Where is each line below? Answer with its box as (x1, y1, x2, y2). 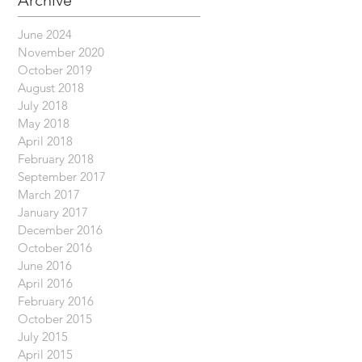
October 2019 (18, 62, 92, 78)
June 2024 (18, 27, 72, 42)
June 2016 (18, 258, 72, 273)
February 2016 (18, 293, 94, 309)
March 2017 (18, 187, 80, 202)
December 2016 (18, 222, 103, 238)
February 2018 (18, 151, 94, 166)
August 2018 (18, 80, 84, 95)
